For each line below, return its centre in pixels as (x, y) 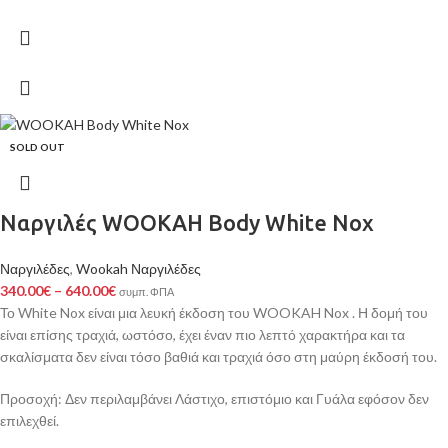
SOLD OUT (37, 147)
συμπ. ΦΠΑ (146, 292)
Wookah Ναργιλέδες (138, 269)
